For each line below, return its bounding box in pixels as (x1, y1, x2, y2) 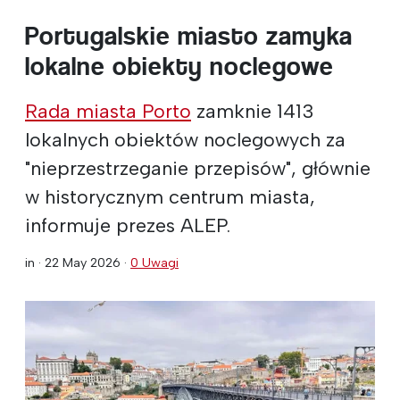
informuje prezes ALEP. (25, 212, 230, 237)
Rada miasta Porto (25, 98, 191, 122)
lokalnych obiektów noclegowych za (25, 127, 346, 151)
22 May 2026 (45, 254, 121, 271)
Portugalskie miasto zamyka (25, 21, 353, 51)
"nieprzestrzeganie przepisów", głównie (25, 155, 371, 179)
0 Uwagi (130, 254, 179, 271)
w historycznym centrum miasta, (25, 184, 315, 208)
